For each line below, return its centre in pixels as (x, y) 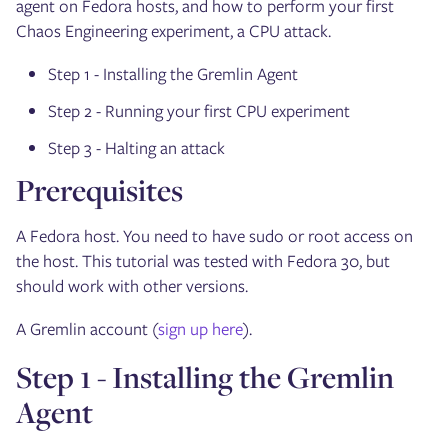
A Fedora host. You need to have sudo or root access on (214, 236)
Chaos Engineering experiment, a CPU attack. (173, 31)
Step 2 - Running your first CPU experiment (199, 111)
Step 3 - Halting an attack (136, 148)
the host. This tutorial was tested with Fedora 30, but (203, 261)
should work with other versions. (132, 286)
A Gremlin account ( (87, 329)
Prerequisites (99, 190)
